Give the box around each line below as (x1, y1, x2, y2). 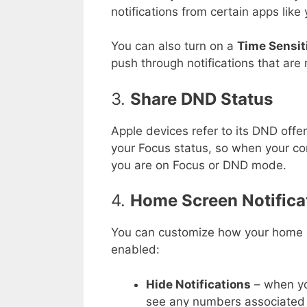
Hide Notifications (146, 277, 251, 291)
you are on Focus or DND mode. (111, 158, 286, 172)
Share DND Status (130, 88, 273, 109)
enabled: (111, 243, 160, 257)
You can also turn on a (111, 39, 237, 53)
